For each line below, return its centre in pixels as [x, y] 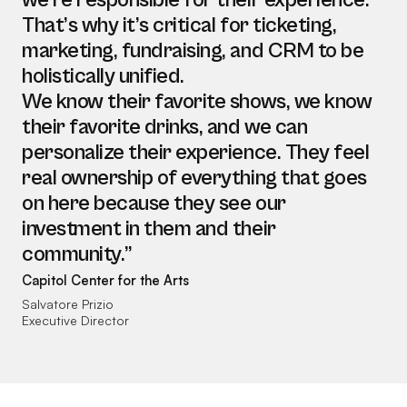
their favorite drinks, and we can [165, 128]
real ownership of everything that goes [194, 179]
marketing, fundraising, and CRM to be [193, 51]
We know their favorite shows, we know [197, 102]
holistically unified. [103, 77]
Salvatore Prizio [68, 304]
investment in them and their [149, 229]
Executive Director [75, 321]
